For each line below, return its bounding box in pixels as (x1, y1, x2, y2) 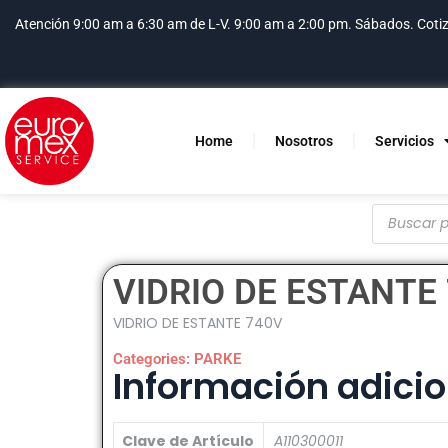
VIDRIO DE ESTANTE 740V (113, 312, 282, 333)
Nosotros (274, 132, 333, 149)
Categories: (113, 349, 194, 368)
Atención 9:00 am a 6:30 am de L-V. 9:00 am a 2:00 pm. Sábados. (15, 16, 417, 32)
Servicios (374, 132, 434, 149)
